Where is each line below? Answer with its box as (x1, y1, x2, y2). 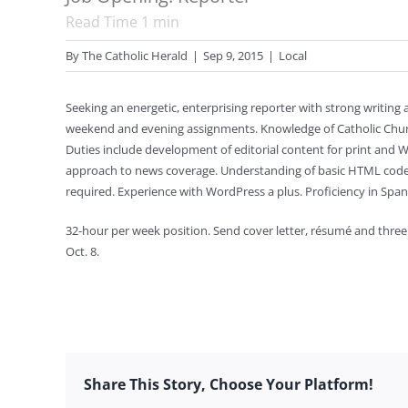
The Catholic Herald (82, 47, 188, 64)
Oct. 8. (66, 243, 99, 260)
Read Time (66, 12, 141, 32)
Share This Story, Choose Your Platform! (84, 373, 373, 394)
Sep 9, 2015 (203, 47, 263, 64)
